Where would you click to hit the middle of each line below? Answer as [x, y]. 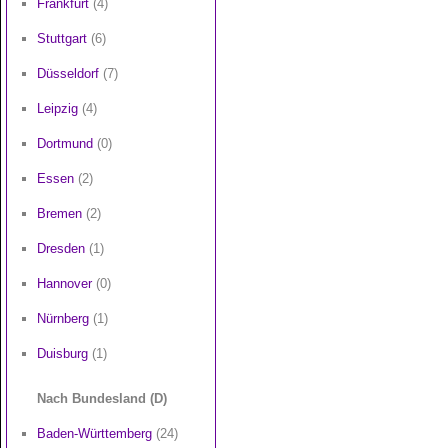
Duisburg [62, 353]
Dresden [61, 248]
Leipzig [57, 108]
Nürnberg [63, 318]
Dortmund [65, 143]
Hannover [64, 283]
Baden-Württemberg [94, 433]
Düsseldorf [68, 73]
